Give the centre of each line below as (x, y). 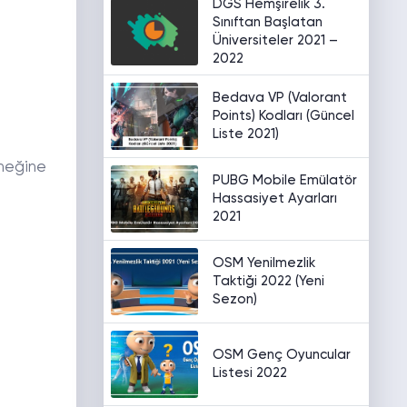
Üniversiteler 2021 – (275, 40)
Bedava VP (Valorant (279, 98)
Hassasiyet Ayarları (274, 199)
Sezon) (234, 299)
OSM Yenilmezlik (263, 263)
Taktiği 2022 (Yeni (268, 281)
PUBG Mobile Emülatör (284, 180)
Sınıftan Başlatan (267, 22)
